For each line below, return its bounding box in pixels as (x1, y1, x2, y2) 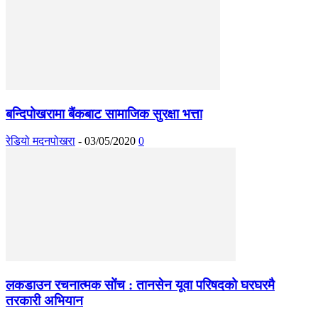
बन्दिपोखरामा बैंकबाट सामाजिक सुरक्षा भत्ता (6, 106, 202, 121)
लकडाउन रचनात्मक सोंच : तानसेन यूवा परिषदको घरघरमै (6, 278, 275, 292)
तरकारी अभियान (6, 293, 83, 308)
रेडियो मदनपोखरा (6, 135, 75, 148)
